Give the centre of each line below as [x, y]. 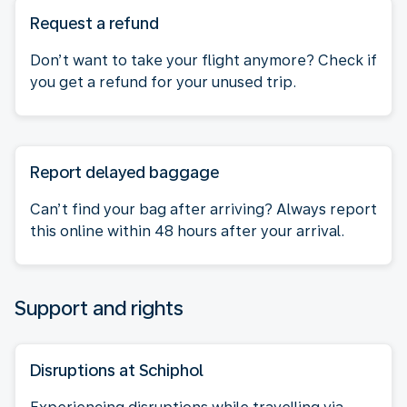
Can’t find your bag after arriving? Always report [203, 209]
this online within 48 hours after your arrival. [187, 231]
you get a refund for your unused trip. [163, 82]
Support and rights [99, 308]
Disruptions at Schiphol [117, 370]
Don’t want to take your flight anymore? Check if [203, 60]
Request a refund [94, 23]
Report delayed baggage [124, 172]
